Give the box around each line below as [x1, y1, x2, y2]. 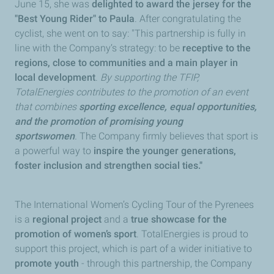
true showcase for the [131, 213, 227, 225]
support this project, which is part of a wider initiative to [15, 243, 252, 254]
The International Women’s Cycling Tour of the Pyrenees [15, 199, 254, 210]
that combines [15, 101, 79, 113]
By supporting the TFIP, [98, 72, 199, 83]
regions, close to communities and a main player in [15, 57, 238, 68]
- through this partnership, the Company [79, 257, 252, 269]
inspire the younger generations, [94, 145, 236, 157]
